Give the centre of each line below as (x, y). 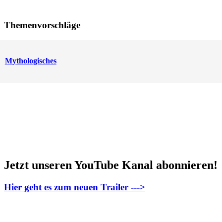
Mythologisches (30, 60)
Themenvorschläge (42, 25)
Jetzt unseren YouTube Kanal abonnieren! (111, 165)
